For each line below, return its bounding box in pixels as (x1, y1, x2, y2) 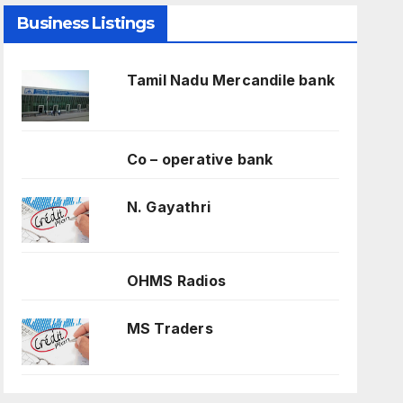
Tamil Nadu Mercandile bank (126, 71, 335, 90)
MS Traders (126, 319, 213, 338)
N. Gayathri (126, 197, 210, 216)
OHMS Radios (126, 272, 226, 291)
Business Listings (17, 13, 155, 34)
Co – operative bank (126, 149, 273, 168)
